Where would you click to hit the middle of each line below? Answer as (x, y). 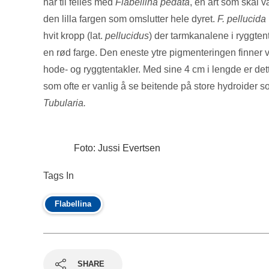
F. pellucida (242, 19)
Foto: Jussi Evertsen (117, 148)
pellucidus (127, 36)
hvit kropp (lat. (74, 36)
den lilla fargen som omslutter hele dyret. (130, 19)
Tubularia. (65, 103)
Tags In (59, 176)
